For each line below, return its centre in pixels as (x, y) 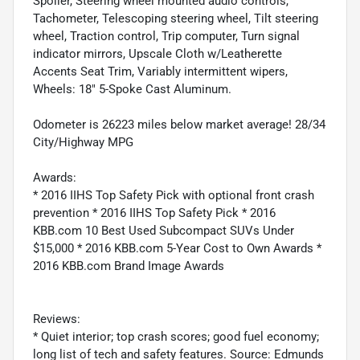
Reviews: (57, 319)
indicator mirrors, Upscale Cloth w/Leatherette (157, 53)
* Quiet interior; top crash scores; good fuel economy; (176, 336)
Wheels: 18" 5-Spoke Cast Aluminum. (132, 89)
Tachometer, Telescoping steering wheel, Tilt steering (176, 18)
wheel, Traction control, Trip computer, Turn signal (166, 36)
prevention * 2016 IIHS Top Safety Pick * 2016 (154, 213)
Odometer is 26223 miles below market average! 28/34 (179, 124)
